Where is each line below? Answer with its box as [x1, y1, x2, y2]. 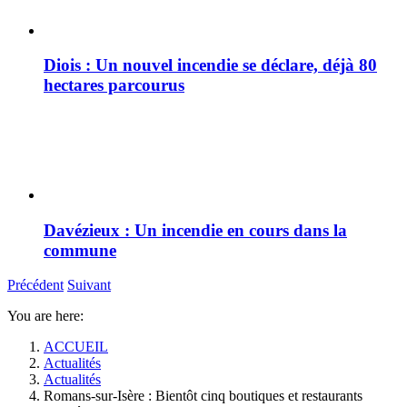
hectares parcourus [44, 75, 184, 95]
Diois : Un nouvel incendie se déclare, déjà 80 [44, 55, 377, 75]
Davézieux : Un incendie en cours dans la [44, 220, 347, 240]
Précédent [7, 277, 64, 293]
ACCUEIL [44, 339, 108, 355]
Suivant [67, 277, 111, 293]
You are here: [7, 308, 84, 324]
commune [44, 240, 116, 260]
